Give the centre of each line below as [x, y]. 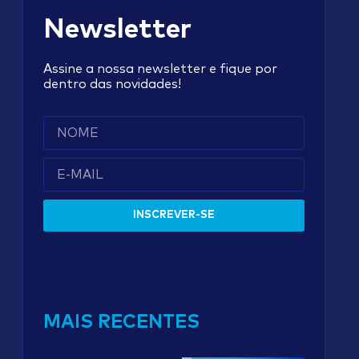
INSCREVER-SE [174, 216]
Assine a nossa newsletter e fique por [160, 69]
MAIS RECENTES [121, 322]
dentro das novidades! [112, 84]
